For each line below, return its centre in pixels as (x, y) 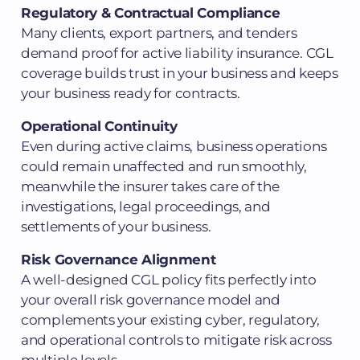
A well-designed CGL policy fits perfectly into (169, 279)
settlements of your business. (116, 226)
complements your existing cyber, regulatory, (170, 319)
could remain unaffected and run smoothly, (164, 166)
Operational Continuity (99, 126)
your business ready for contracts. (131, 93)
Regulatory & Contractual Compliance (151, 12)
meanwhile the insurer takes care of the (150, 186)
